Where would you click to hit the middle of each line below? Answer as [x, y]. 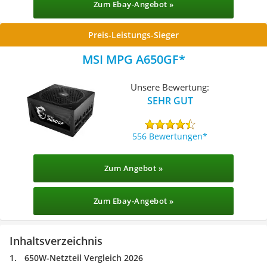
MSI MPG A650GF [130, 59]
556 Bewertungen [168, 136]
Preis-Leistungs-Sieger [133, 35]
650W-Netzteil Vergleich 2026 [84, 258]
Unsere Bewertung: [170, 87]
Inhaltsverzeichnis [56, 241]
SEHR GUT [170, 100]
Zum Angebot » [133, 168]
